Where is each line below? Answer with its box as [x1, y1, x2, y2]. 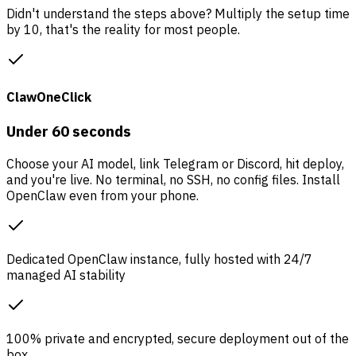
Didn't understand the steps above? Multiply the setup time [6, 5, 350, 21]
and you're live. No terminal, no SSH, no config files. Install [6, 171, 340, 188]
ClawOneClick [6, 88, 91, 105]
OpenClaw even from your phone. [6, 187, 199, 203]
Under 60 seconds [6, 122, 131, 141]
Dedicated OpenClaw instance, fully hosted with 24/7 [6, 250, 312, 267]
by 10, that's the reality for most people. [6, 21, 240, 37]
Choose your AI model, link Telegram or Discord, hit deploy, [6, 155, 344, 172]
